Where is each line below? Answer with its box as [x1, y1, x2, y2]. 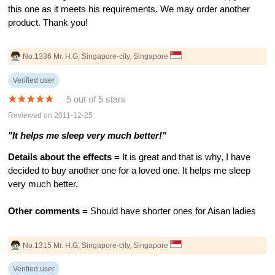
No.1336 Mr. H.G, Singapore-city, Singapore [23, 52, 171, 61]
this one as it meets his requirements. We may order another [8, 4, 250, 14]
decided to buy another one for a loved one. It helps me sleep [8, 166, 251, 176]
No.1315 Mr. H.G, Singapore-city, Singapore [23, 241, 171, 250]
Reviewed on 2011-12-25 [8, 111, 93, 120]
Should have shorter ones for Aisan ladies [88, 206, 257, 217]
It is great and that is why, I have [120, 152, 251, 163]
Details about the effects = [8, 152, 120, 163]
